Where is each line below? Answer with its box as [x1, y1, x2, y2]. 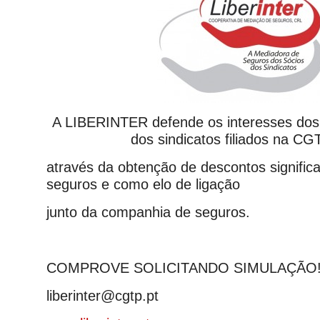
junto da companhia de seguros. [46, 204, 250, 220]
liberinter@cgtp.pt [46, 288, 159, 304]
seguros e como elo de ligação [46, 176, 240, 192]
